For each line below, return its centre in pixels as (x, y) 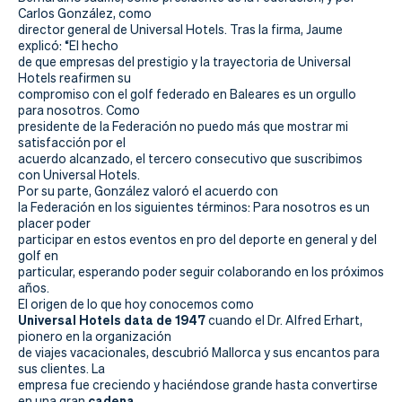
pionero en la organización (95, 336)
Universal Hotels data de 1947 (112, 320)
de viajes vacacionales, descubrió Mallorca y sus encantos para (199, 353)
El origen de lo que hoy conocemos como (136, 304)
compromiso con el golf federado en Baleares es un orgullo (187, 94)
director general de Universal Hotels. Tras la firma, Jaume (180, 30)
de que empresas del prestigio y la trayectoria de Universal (184, 62)
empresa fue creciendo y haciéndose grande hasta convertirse (198, 385)
